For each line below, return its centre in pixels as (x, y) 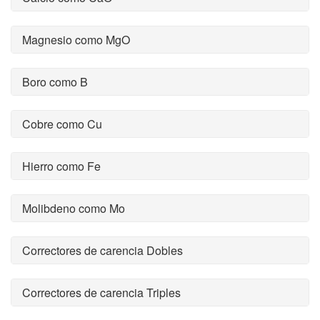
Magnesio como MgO (76, 40)
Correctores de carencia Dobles (102, 250)
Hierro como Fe (61, 166)
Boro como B (55, 82)
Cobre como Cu (62, 124)
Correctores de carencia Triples (101, 292)
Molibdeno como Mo (74, 208)
